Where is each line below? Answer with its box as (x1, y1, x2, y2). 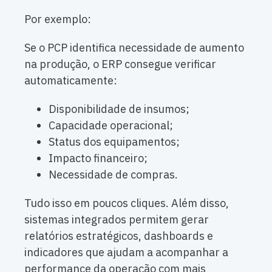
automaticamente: (24, 73, 117, 88)
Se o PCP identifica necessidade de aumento (24, 41, 244, 55)
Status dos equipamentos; (49, 135, 180, 149)
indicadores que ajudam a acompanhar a (24, 245, 228, 260)
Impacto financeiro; (49, 151, 148, 166)
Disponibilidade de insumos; (49, 102, 189, 117)
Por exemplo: (24, 12, 91, 27)
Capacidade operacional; (49, 118, 173, 133)
